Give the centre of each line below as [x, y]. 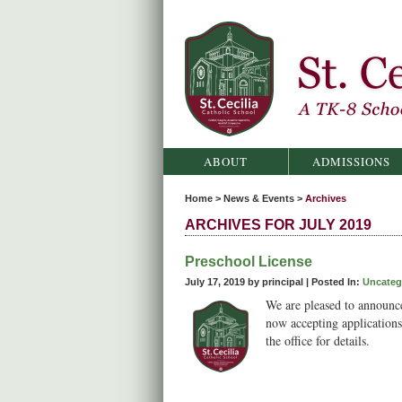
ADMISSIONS [351, 162]
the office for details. [318, 341]
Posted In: [336, 282]
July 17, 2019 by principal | [248, 282]
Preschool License [249, 262]
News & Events [259, 198]
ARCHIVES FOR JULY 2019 [278, 225]
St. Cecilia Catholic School [259, 143]
